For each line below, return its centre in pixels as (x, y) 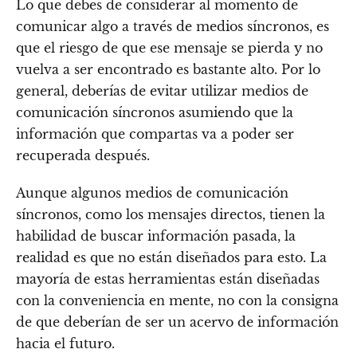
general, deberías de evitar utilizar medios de (162, 90)
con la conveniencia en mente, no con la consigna (177, 300)
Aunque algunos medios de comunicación (152, 192)
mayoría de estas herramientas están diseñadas (168, 279)
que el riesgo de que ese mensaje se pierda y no (169, 47)
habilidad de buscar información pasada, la (156, 235)
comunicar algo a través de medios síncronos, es (173, 26)
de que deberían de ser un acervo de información (177, 322)
